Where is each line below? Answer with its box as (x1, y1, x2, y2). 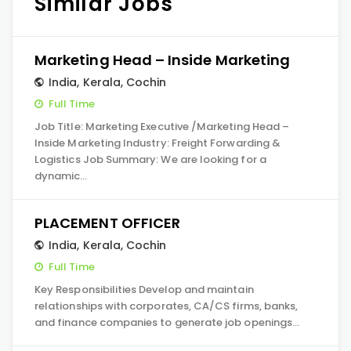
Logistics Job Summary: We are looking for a (34, 152, 266, 167)
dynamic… (34, 168, 88, 183)
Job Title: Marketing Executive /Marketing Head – (34, 119, 290, 134)
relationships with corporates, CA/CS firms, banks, (34, 299, 299, 313)
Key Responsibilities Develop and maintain (34, 282, 254, 297)
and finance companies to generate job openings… (34, 315, 300, 330)
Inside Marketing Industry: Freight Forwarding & (34, 136, 281, 150)
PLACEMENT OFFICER (34, 213, 181, 233)
